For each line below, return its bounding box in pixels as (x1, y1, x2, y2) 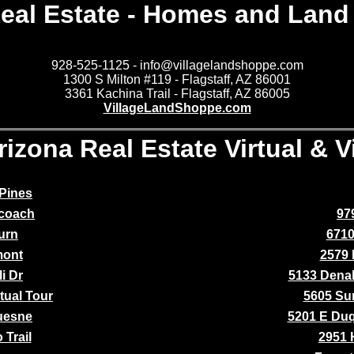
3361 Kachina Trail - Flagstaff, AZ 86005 (64, 87, 290, 101)
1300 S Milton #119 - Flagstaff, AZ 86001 (63, 73, 291, 87)
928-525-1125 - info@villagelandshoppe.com (51, 58, 303, 73)
